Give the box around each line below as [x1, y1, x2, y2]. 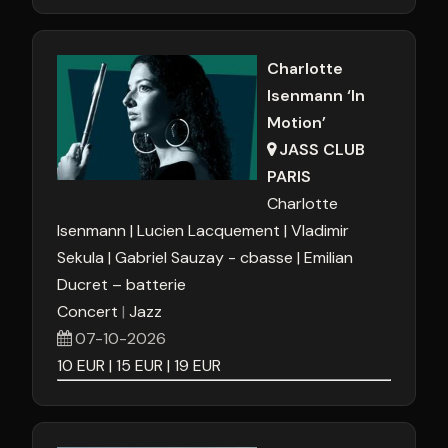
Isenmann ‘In [267, 85, 365, 106]
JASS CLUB [279, 139, 366, 160]
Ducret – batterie [57, 274, 186, 295]
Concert [57, 301, 118, 322]
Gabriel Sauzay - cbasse [115, 247, 293, 268]
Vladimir [291, 220, 349, 241]
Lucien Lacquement [137, 220, 280, 241]
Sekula [57, 247, 104, 268]
